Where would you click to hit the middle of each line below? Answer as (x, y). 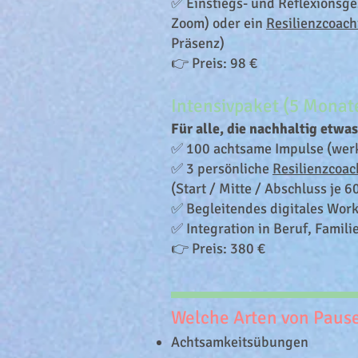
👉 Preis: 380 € (218, 249)
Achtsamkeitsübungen (240, 342)
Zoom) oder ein (219, 23)
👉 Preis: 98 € (214, 63)
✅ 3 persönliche (222, 169)
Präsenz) (198, 43)
